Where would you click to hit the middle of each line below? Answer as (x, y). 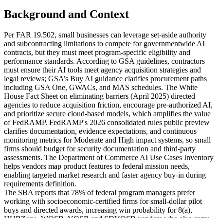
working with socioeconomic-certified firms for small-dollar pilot (103, 201)
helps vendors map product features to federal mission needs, (97, 166)
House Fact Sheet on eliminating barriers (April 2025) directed (100, 96)
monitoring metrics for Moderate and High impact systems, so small (107, 140)
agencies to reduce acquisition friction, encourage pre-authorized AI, (108, 105)
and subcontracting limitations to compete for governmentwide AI (104, 44)
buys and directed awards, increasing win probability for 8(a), (98, 210)
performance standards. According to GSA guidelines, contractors (104, 61)
